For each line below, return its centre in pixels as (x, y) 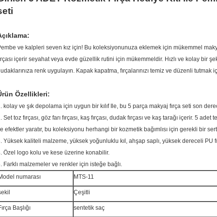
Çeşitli (82, 192)
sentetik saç (89, 208)
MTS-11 (84, 177)
